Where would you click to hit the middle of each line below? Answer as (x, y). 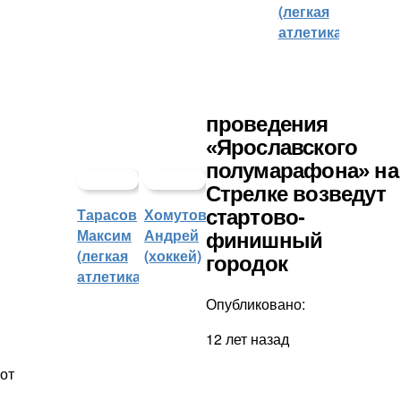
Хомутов (175, 215)
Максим (105, 235)
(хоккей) (172, 256)
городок (247, 264)
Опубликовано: (255, 304)
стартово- (255, 218)
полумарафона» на (302, 171)
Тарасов (107, 215)
